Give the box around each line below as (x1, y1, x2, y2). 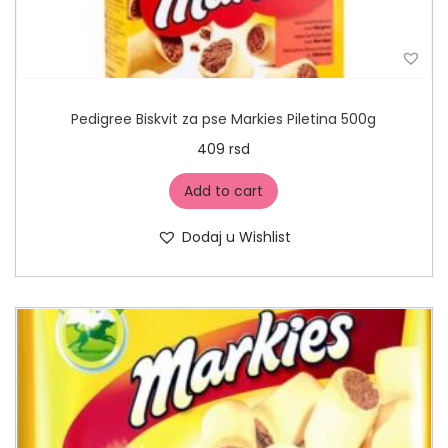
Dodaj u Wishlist (181, 227, 291, 248)
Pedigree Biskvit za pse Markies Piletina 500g (71, 109, 377, 130)
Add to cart (184, 181, 264, 202)
